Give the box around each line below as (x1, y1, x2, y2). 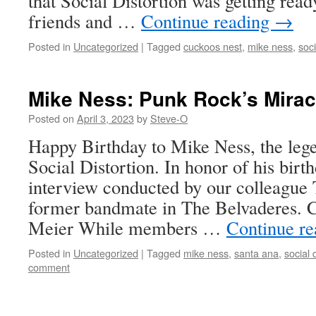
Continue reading (141, 8, 274, 33)
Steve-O (150, 111, 188, 126)
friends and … (28, 8, 141, 33)
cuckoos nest (183, 39, 242, 54)
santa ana (234, 245, 279, 260)
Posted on (28, 111, 74, 126)
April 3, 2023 (77, 111, 134, 126)
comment (28, 260, 70, 274)
